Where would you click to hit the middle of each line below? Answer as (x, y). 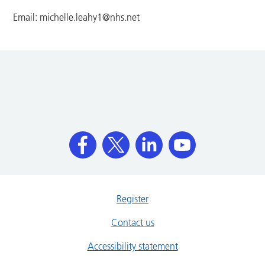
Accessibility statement (132, 246)
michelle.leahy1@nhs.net (90, 17)
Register (132, 199)
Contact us (132, 223)
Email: (27, 17)
